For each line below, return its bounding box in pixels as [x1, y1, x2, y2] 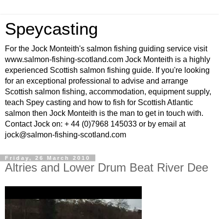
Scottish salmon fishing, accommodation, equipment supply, [5, 88, 211, 96]
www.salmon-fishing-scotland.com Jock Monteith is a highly [5, 55, 210, 64]
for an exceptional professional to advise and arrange [5, 77, 188, 85]
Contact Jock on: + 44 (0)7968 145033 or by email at [5, 120, 185, 128]
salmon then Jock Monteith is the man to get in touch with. [5, 109, 203, 117]
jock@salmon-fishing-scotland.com [5, 131, 126, 139]
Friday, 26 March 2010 [5, 155, 90, 161]
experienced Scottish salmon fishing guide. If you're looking [5, 66, 210, 74]
